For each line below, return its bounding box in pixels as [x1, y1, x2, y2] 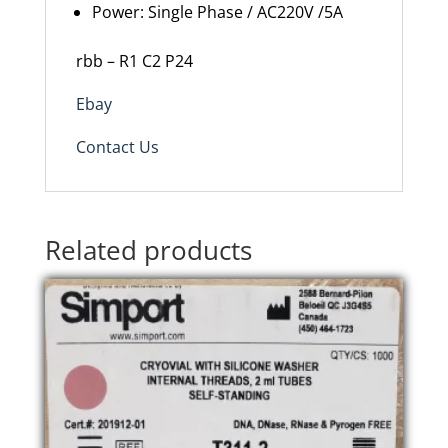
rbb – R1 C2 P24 [75, 50, 193, 72]
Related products [44, 232, 252, 268]
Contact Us [75, 136, 159, 158]
